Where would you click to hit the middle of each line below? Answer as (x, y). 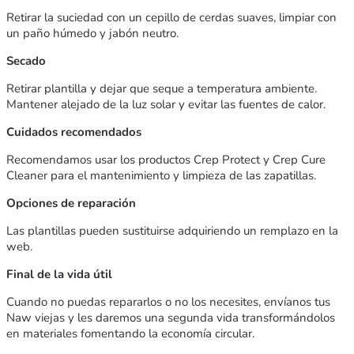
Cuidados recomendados (74, 132)
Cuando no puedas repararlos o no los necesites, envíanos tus (168, 301)
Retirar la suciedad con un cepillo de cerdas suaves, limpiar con (171, 17)
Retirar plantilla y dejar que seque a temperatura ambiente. (162, 88)
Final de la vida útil (59, 274)
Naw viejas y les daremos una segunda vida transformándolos (171, 317)
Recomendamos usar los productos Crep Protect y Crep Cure (166, 159)
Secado (26, 60)
